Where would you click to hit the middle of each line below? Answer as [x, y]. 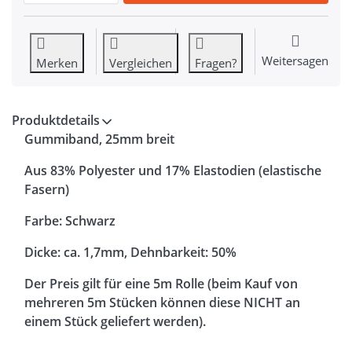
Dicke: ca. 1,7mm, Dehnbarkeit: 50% [130, 253]
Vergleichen [141, 63]
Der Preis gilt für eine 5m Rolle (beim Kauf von [161, 284]
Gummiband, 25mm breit [99, 139]
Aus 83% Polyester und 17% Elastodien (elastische [173, 171]
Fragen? [215, 63]
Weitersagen [295, 61]
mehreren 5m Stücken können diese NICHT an [162, 303]
